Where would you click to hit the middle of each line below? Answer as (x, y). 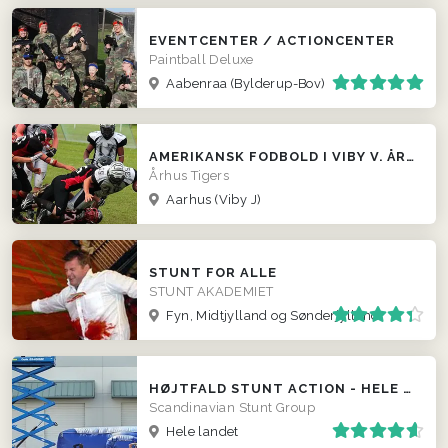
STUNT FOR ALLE (213, 272)
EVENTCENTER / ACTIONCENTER (272, 40)
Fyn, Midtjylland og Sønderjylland (271, 315)
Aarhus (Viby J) (212, 199)
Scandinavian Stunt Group (232, 407)
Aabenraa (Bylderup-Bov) (244, 83)
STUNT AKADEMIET (211, 291)
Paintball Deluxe (201, 59)
